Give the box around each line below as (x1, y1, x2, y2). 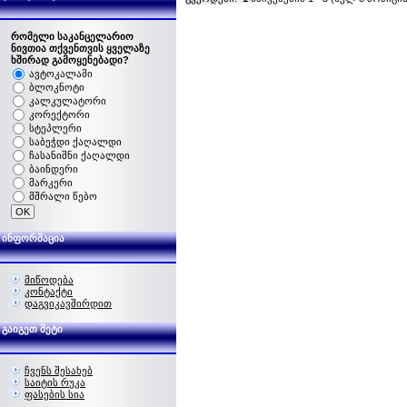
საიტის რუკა (25, 377, 85, 388)
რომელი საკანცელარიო (11, 31, 134, 42)
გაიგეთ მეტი (2, 323, 63, 334)
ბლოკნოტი (29, 82, 84, 93)
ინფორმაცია (2, 233, 65, 243)
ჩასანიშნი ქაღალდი (29, 150, 130, 161)
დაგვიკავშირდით (25, 298, 112, 309)
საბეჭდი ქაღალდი (29, 136, 122, 147)
